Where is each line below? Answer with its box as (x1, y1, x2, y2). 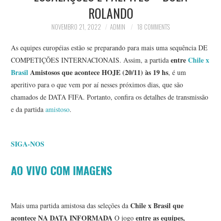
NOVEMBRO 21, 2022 (51, 22, 101, 32)
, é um (168, 67, 186, 77)
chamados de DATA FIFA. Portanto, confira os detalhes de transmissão (11, 92, 209, 102)
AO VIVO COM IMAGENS (11, 161, 112, 178)
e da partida (11, 104, 46, 114)
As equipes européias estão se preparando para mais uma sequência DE (11, 42, 208, 52)
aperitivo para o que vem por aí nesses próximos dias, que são (11, 79, 184, 89)
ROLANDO (88, 3, 133, 22)
